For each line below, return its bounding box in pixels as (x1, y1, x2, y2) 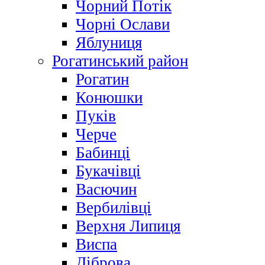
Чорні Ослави (76, 15, 170, 34)
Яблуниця (76, 34, 142, 52)
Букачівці (76, 162, 141, 180)
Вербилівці (76, 199, 151, 217)
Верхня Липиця (76, 217, 180, 235)
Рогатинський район (52, 52, 188, 70)
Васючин (76, 180, 137, 199)
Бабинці (76, 144, 130, 162)
